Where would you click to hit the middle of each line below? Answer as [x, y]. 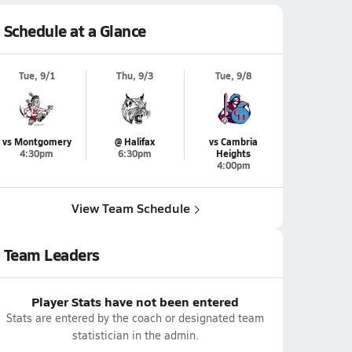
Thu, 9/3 [135, 76]
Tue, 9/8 [233, 76]
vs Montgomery [37, 142]
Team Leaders [51, 255]
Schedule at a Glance [75, 31]
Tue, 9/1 [37, 76]
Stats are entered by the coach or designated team [135, 318]
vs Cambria [233, 142]
